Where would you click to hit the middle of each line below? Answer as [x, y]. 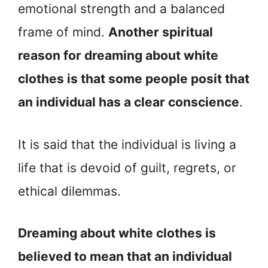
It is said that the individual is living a [127, 144]
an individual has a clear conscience [129, 102]
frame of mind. [63, 32]
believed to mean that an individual [125, 257]
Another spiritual [161, 32]
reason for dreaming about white [118, 56]
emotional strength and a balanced [121, 9]
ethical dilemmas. [69, 191]
